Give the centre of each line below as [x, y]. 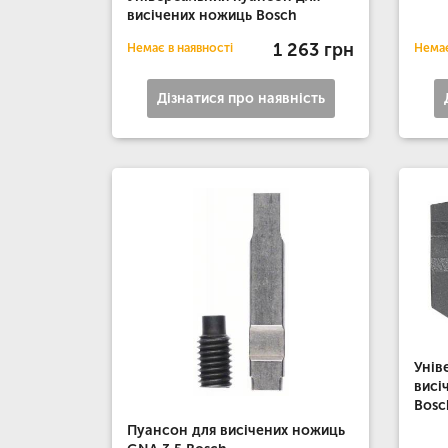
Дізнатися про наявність [240, 99]
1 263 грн [314, 49]
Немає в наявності [180, 48]
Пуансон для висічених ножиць [236, 431]
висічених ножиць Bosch [212, 16]
